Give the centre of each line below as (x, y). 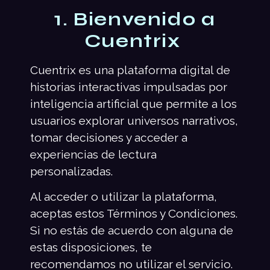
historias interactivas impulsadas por (129, 86)
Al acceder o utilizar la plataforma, (124, 197)
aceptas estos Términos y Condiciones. (134, 214)
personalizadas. (71, 171)
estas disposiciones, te (91, 247)
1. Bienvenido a (135, 19)
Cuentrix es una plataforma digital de (130, 70)
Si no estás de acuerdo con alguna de (132, 231)
